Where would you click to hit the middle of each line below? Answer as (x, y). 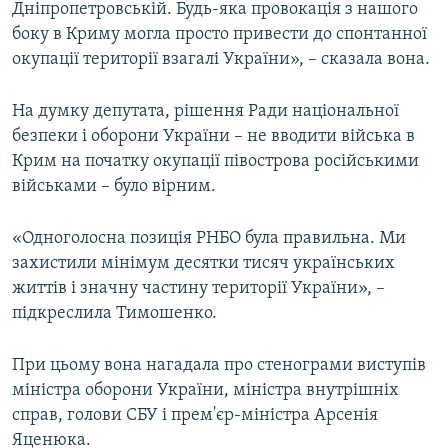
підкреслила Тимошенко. (114, 314)
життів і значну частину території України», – (198, 289)
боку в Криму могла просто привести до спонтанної (219, 35)
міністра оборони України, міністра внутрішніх (205, 391)
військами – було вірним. (114, 187)
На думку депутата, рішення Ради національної (205, 112)
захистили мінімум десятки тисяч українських (203, 264)
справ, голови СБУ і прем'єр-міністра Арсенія (195, 416)
